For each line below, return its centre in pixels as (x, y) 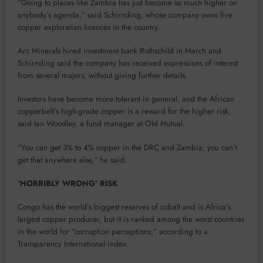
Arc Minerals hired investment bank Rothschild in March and (119, 51)
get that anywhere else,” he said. (72, 160)
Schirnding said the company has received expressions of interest (128, 63)
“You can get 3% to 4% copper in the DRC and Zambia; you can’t (127, 147)
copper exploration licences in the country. (89, 28)
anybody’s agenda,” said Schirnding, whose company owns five (125, 15)
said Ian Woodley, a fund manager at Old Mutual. (101, 124)
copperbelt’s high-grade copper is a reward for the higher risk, (124, 112)
